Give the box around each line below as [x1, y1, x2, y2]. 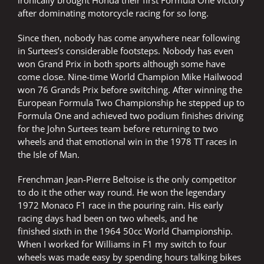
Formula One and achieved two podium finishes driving [18, 110, 243, 122]
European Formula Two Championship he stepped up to [18, 97, 245, 109]
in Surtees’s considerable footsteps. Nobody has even [18, 45, 233, 57]
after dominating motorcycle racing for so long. [18, 7, 209, 19]
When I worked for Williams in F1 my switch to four [18, 238, 226, 250]
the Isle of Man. [18, 148, 80, 161]
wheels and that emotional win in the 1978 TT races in [18, 136, 237, 148]
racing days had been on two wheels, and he [18, 212, 197, 225]
